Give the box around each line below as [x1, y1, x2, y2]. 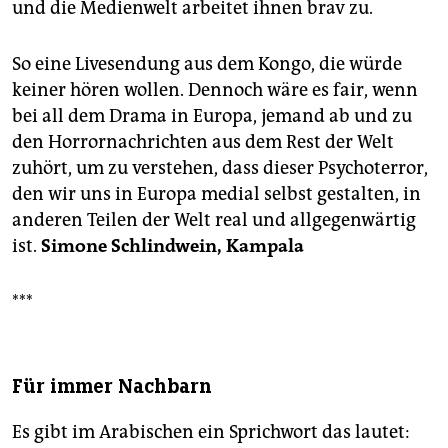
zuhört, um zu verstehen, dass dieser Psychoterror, [12, 157, 428, 180]
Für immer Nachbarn [12, 374, 212, 400]
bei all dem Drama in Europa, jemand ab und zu [12, 105, 412, 128]
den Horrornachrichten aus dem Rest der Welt [12, 131, 394, 154]
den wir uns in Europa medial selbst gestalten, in [12, 183, 421, 206]
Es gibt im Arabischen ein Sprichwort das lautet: [12, 421, 410, 444]
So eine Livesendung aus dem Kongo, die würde [12, 53, 402, 76]
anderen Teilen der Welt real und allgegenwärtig [12, 209, 416, 232]
